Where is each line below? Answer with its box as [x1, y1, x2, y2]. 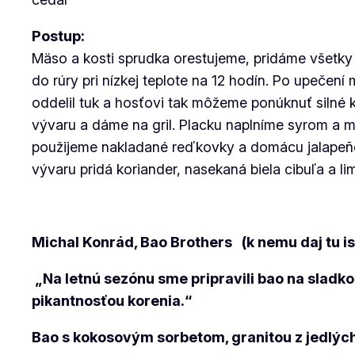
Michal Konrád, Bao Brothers [32, 234, 242, 250]
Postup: [32, 28, 85, 44]
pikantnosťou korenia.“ [32, 292, 193, 309]
